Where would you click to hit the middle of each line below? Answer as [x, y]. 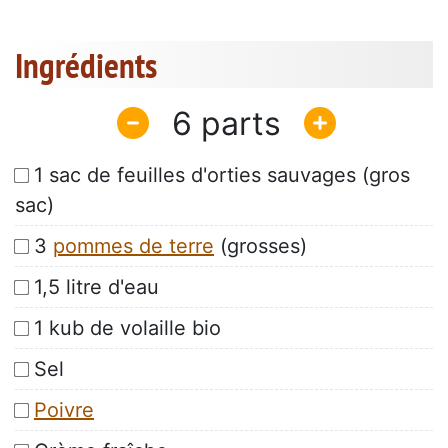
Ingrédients [86, 65]
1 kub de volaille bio [127, 328]
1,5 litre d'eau [96, 287]
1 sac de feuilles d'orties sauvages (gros [222, 175]
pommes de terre [133, 246]
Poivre [64, 410]
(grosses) [260, 246]
